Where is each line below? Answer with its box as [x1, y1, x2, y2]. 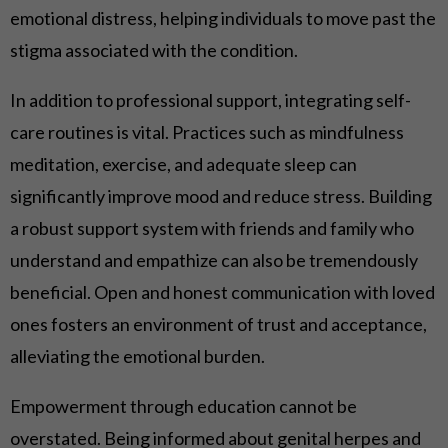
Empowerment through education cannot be [10, 395, 357, 417]
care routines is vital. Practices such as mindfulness [10, 121, 404, 143]
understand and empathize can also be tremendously [10, 249, 418, 271]
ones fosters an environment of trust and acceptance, [10, 313, 427, 335]
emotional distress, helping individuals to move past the [10, 7, 436, 29]
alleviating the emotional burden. [10, 345, 265, 367]
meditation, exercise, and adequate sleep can [10, 153, 357, 175]
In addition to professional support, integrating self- [10, 89, 411, 111]
